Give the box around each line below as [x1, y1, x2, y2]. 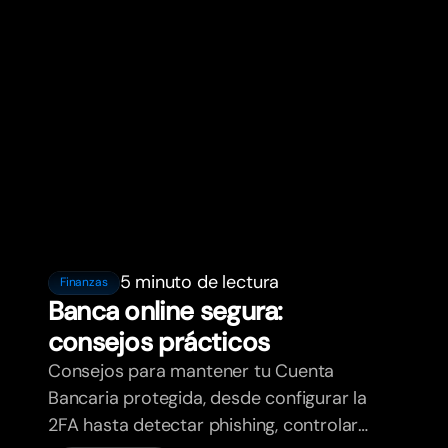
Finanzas [60, 274, 108, 291]
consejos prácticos [48, 325, 269, 360]
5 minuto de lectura [119, 270, 280, 295]
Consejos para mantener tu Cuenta [48, 359, 335, 384]
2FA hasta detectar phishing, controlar [48, 413, 359, 438]
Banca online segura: [48, 294, 283, 329]
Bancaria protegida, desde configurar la [48, 386, 367, 411]
